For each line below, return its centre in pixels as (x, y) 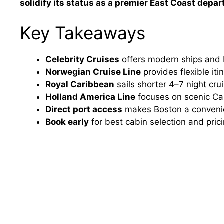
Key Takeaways (83, 33)
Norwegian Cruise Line (93, 72)
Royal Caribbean (80, 84)
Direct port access (84, 109)
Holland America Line (90, 97)
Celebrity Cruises (82, 59)
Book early (67, 122)
